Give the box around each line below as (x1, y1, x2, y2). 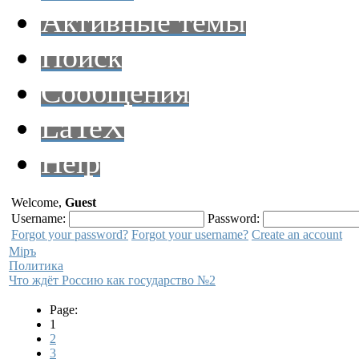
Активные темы (41, 5, 246, 38)
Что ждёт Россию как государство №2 (9, 273, 216, 287)
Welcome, (11, 196, 65, 209)
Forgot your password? (11, 228, 128, 241)
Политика (9, 259, 63, 272)
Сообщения (41, 75, 189, 109)
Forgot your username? (131, 228, 248, 241)
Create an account (252, 228, 342, 241)
